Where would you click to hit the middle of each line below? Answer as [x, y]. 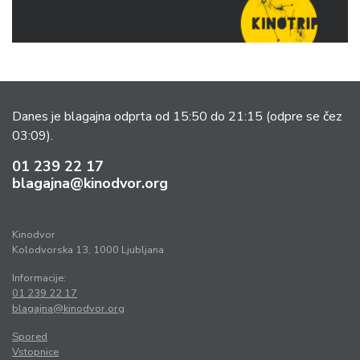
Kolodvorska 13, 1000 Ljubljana [88, 250]
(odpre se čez [304, 117]
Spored [30, 337]
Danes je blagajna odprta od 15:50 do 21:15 [139, 117]
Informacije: [39, 278]
